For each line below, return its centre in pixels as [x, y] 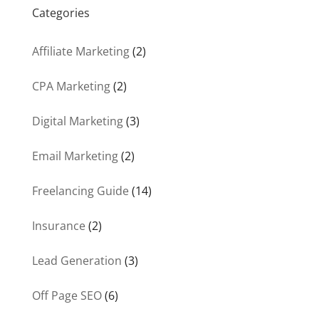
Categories [61, 13]
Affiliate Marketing [80, 52]
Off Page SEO [67, 296]
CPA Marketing [71, 87]
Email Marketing [75, 156]
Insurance [58, 226]
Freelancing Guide [80, 191]
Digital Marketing [77, 121]
